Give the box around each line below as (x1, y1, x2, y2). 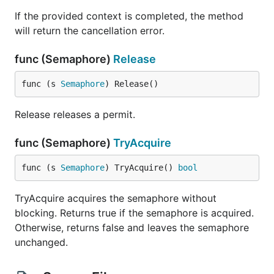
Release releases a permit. (15, 108, 135, 120)
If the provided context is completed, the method (15, 10, 243, 22)
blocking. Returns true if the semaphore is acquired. (15, 207, 254, 219)
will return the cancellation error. (15, 24, 165, 37)
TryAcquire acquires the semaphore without (15, 192, 217, 204)
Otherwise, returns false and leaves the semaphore (15, 221, 249, 234)
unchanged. (15, 236, 68, 248)
